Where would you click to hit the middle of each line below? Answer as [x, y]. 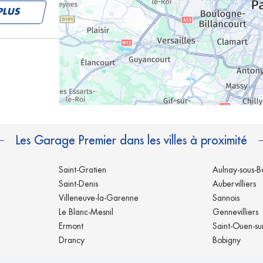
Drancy [72, 240]
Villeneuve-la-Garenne [99, 198]
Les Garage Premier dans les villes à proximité [131, 140]
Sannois [226, 198]
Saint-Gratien [82, 170]
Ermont [71, 226]
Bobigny [227, 240]
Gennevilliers [235, 212]
